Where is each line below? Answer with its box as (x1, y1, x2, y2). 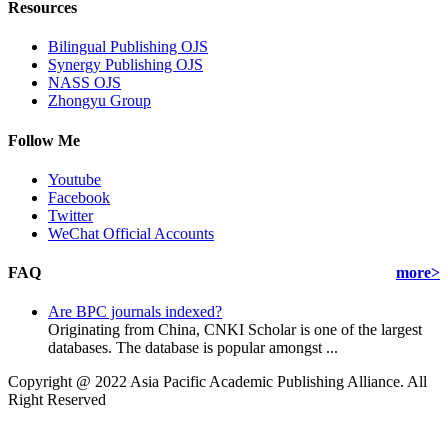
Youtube (48, 170, 101, 188)
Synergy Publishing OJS (48, 56, 203, 74)
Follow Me (8, 131, 80, 149)
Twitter (48, 206, 93, 224)
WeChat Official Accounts (48, 224, 214, 242)
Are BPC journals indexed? (48, 303, 222, 321)
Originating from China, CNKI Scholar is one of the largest (48, 321, 422, 339)
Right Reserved (8, 391, 106, 409)
